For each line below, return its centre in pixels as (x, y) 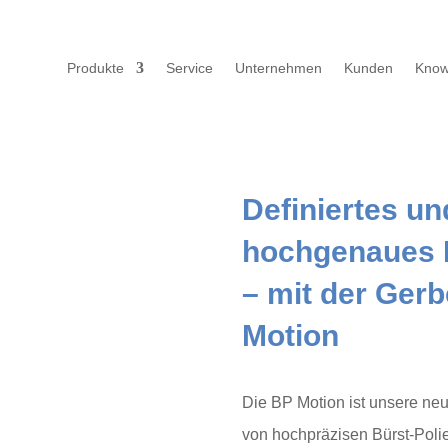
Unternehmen (279, 68)
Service (190, 68)
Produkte (96, 68)
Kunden (369, 68)
